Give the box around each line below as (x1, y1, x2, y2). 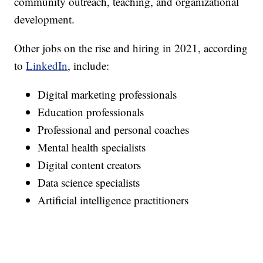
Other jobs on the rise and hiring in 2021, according (14, 41, 248, 56)
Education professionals (38, 104, 144, 120)
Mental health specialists (38, 140, 146, 155)
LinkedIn (26, 58, 68, 73)
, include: (68, 58, 110, 73)
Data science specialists (38, 175, 140, 190)
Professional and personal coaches (38, 122, 190, 137)
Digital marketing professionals (38, 87, 177, 102)
